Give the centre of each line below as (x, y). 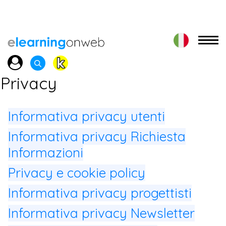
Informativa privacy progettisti (100, 193)
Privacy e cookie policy (77, 173)
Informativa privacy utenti (87, 116)
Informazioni (46, 152)
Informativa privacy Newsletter (101, 213)
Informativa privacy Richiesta (97, 136)
